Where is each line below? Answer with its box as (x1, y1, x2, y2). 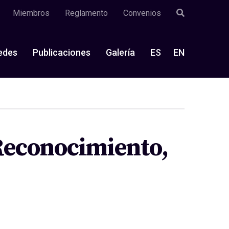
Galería (106, 47, 135, 58)
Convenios (123, 8, 161, 18)
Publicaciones (33, 47, 90, 58)
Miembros (13, 8, 50, 18)
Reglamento (65, 8, 108, 18)
